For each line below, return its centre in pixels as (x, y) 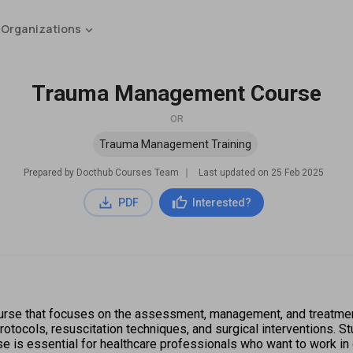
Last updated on (234, 173)
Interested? (221, 203)
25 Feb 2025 (297, 173)
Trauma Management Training (175, 144)
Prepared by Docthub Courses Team (101, 173)
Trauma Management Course (176, 93)
